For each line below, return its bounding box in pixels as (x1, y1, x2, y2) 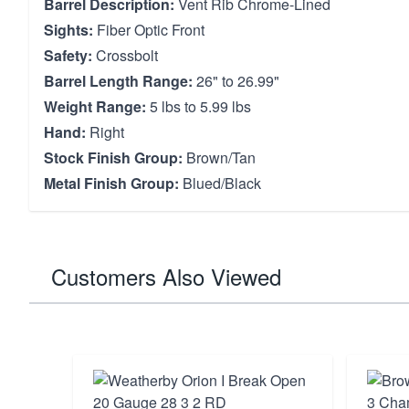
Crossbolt (92, 45, 158, 66)
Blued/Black (179, 173, 261, 194)
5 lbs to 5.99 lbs (146, 96, 251, 117)
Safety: (44, 45, 92, 66)
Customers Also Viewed (51, 260, 281, 292)
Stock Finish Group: (44, 147, 183, 168)
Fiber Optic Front (93, 19, 204, 40)
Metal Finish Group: (44, 173, 179, 194)
